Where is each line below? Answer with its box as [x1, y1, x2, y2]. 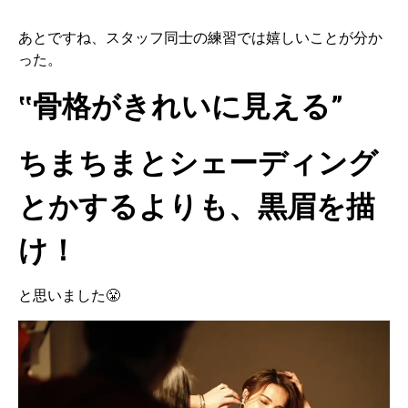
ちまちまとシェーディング [18, 146, 378, 181]
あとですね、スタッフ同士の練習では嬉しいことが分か [18, 29, 382, 47]
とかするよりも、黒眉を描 [18, 189, 375, 225]
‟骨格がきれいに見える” [18, 88, 343, 124]
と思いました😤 [18, 287, 120, 305]
